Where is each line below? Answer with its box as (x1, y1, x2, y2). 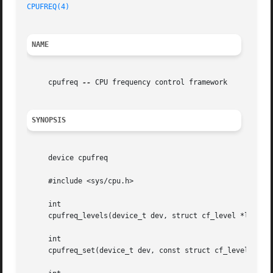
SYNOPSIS (32, 116, 66, 125)
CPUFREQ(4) (27, 2, 70, 12)
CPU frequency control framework (91, 78, 228, 87)
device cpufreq (27, 154, 108, 163)
